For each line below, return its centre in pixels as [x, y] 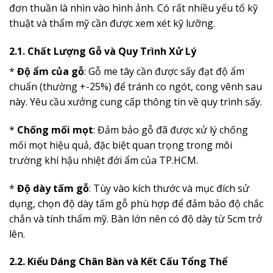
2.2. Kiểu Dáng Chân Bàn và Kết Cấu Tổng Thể [118, 262]
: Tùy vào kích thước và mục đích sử [169, 188]
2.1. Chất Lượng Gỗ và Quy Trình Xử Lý [103, 51]
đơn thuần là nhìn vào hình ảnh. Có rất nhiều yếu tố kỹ [133, 8]
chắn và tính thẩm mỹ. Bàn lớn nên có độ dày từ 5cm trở [136, 218]
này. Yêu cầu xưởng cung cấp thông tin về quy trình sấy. [136, 101]
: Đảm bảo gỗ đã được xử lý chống [171, 129]
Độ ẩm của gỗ [51, 71]
